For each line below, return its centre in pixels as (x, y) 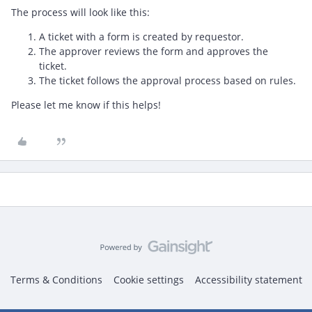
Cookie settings (148, 280)
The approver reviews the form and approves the (154, 52)
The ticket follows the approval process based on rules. (169, 81)
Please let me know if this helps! (87, 105)
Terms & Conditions (56, 280)
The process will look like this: (82, 13)
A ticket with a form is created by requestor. (143, 37)
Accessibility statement (248, 280)
